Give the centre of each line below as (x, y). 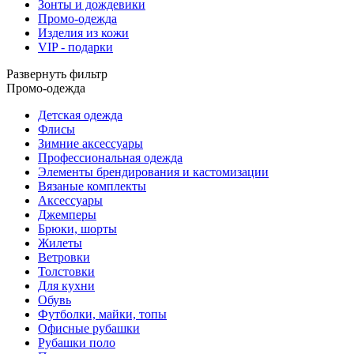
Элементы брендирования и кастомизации (153, 171)
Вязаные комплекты (92, 186)
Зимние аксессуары (90, 143)
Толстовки (66, 271)
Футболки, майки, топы (102, 314)
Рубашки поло (77, 342)
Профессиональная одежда (110, 157)
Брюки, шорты (77, 228)
